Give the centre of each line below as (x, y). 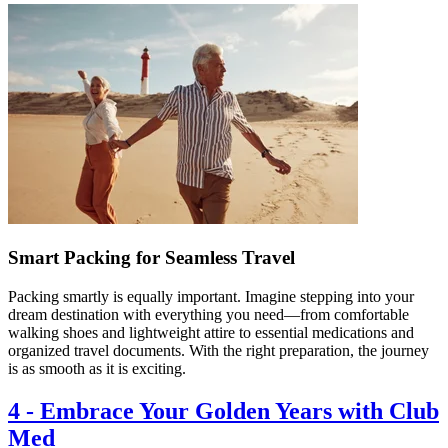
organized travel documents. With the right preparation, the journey (218, 350)
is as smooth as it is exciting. (97, 368)
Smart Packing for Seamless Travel (151, 257)
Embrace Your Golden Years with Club (239, 410)
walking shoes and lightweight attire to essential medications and (211, 332)
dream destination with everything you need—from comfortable (208, 314)
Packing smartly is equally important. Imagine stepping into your (211, 296)
